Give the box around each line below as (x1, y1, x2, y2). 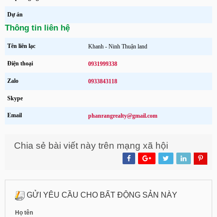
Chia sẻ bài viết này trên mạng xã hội (14, 140, 168, 151)
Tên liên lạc (7, 42, 35, 49)
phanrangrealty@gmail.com (88, 112, 158, 119)
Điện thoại (7, 60, 33, 67)
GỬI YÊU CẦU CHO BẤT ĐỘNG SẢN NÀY (25, 190, 177, 199)
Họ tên (15, 209, 33, 216)
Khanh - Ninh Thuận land (88, 43, 148, 50)
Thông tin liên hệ (5, 23, 70, 32)
